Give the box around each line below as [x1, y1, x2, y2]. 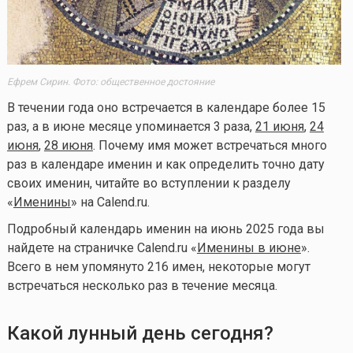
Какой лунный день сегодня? [6, 322, 273, 345]
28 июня [43, 138, 93, 154]
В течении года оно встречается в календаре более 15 [6, 100, 325, 116]
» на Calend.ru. [70, 195, 150, 210]
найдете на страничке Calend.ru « [6, 240, 197, 256]
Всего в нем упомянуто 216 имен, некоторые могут [6, 259, 310, 275]
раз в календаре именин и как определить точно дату [6, 157, 325, 173]
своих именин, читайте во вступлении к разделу [6, 176, 291, 191]
